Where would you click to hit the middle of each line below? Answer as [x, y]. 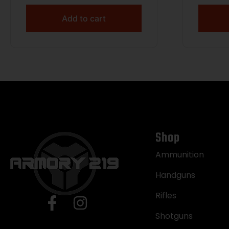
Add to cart [84, 18]
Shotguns [174, 216]
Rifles [166, 195]
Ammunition [179, 154]
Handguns [175, 175]
